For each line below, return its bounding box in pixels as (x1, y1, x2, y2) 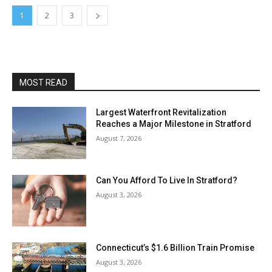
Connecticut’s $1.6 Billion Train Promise (96, 243, 255, 253)
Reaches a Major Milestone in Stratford (96, 119, 252, 129)
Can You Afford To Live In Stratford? (96, 175, 238, 185)
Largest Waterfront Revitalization (96, 107, 227, 117)
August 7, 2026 (96, 134, 142, 143)
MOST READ (19, 78, 67, 87)
